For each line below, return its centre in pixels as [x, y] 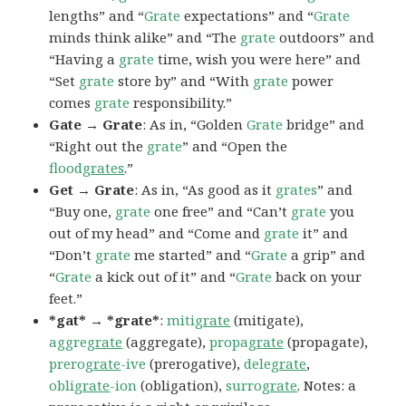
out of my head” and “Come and [157, 233]
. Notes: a [327, 386]
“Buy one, [82, 212]
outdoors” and [325, 38]
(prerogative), [195, 364]
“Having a [84, 59]
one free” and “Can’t [221, 212]
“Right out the [98, 146]
